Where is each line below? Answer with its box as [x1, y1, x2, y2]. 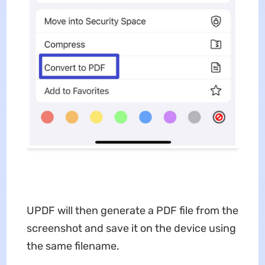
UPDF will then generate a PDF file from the [26, 203, 238, 217]
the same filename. [26, 239, 119, 253]
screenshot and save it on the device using [26, 221, 236, 235]
